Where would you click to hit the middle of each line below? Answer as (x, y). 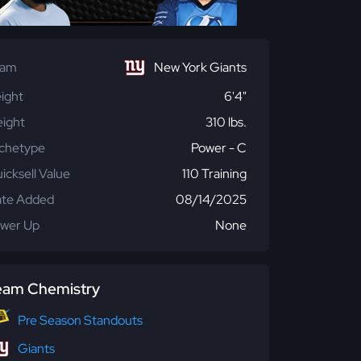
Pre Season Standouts (80, 320)
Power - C (219, 148)
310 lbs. (226, 122)
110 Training (214, 174)
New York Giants (200, 67)
